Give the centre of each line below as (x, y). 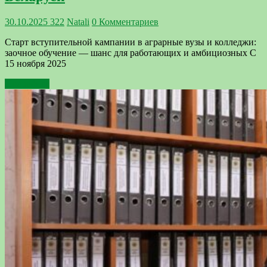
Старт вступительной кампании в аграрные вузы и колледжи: (131, 42)
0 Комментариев (125, 22)
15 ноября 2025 (35, 64)
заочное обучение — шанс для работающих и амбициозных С (131, 53)
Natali (78, 22)
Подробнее (27, 84)
